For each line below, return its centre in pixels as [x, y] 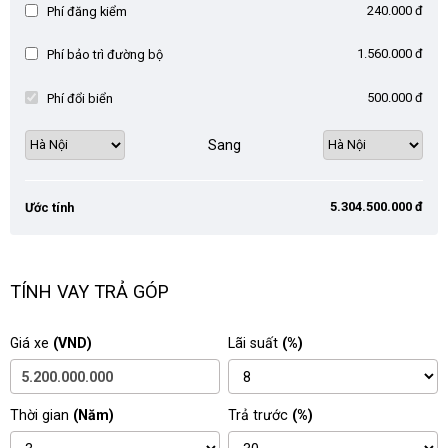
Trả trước [260, 415]
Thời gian [42, 415]
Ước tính [50, 208]
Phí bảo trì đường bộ [105, 55]
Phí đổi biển [80, 98]
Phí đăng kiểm [87, 11]
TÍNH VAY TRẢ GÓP [90, 291]
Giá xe [32, 343]
